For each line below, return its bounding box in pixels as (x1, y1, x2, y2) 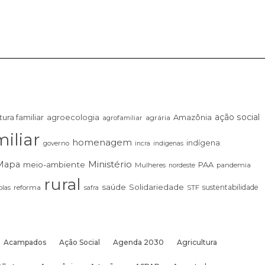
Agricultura (176, 238, 217, 247)
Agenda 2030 (112, 238, 164, 247)
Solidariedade (128, 182, 184, 192)
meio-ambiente (22, 160, 85, 170)
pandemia (216, 161, 251, 170)
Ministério (88, 159, 132, 170)
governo (43, 139, 69, 148)
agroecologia (46, 112, 99, 122)
